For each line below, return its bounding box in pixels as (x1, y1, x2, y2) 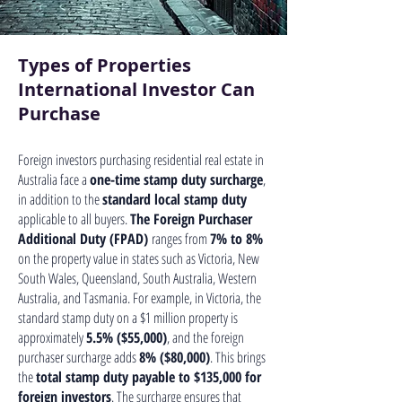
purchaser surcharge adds (18, 347, 139, 367)
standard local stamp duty (102, 189, 247, 209)
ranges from (152, 229, 210, 249)
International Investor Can (18, 77, 255, 101)
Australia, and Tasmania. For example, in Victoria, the (18, 288, 261, 308)
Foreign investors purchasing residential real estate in (18, 150, 264, 170)
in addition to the (18, 189, 102, 209)
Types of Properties (18, 53, 191, 77)
